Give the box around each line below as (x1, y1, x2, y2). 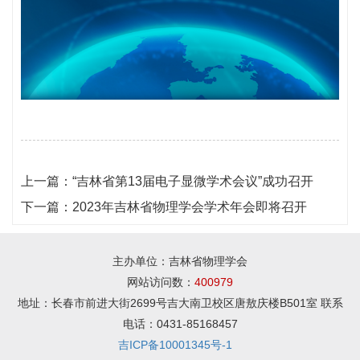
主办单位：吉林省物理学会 (112, 254, 247, 268)
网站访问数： (127, 275, 194, 288)
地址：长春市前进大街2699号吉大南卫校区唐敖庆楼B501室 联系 (17, 296, 343, 309)
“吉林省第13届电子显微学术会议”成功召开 (72, 174, 313, 188)
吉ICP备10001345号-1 (118, 337, 232, 351)
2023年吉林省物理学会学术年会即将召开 (72, 199, 307, 214)
